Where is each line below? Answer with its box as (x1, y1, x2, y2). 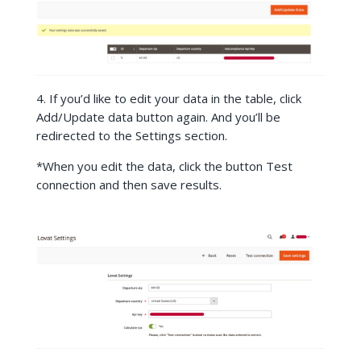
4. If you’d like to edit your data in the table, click (35, 90, 301, 107)
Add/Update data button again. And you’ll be (35, 109, 280, 126)
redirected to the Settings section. (35, 127, 227, 144)
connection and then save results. (35, 176, 222, 193)
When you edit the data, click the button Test (42, 158, 293, 175)
